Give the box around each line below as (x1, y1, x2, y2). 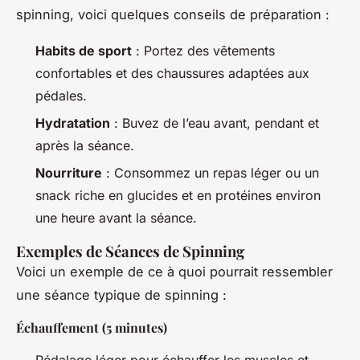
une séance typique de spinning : (16, 287, 227, 304)
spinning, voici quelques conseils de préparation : (16, 6, 329, 22)
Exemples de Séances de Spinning (16, 241, 244, 262)
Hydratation (35, 114, 110, 131)
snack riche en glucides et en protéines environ (35, 187, 321, 204)
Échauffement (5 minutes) (16, 319, 167, 337)
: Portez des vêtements (132, 42, 275, 59)
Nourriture (35, 165, 102, 182)
